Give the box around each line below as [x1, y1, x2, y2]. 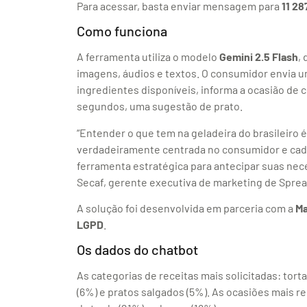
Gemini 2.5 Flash [219, 50, 298, 64]
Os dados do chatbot [77, 241, 198, 258]
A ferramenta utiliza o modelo [77, 50, 219, 64]
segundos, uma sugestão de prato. [77, 99, 243, 113]
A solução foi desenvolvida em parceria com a [77, 201, 295, 214]
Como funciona [77, 23, 167, 40]
